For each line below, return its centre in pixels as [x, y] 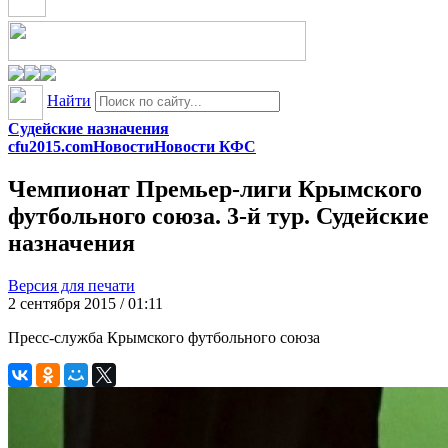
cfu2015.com [50, 146]
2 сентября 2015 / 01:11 [85, 303]
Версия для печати [71, 285]
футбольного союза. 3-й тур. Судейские [218, 215]
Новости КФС [205, 146]
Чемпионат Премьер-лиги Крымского [215, 188]
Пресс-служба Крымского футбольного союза [164, 337]
